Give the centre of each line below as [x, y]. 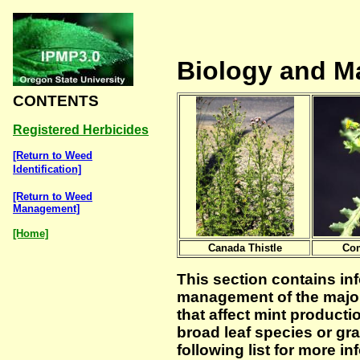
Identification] [47, 169]
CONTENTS [56, 101]
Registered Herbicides [81, 130]
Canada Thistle [245, 248]
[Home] [31, 233]
